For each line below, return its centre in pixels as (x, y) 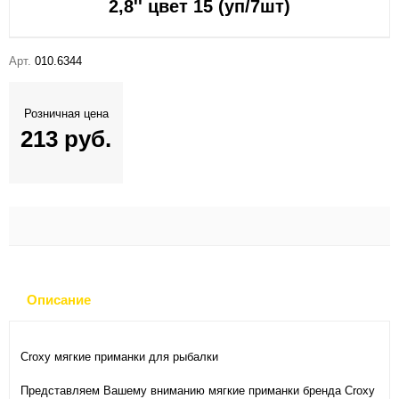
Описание (59, 300)
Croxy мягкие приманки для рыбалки (119, 357)
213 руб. (66, 139)
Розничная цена (66, 114)
